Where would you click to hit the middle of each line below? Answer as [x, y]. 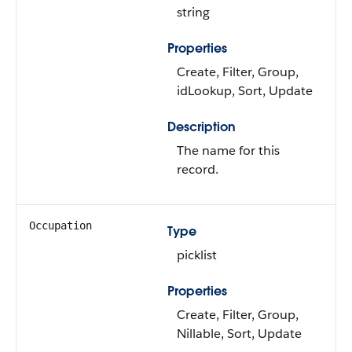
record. [198, 169]
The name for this [228, 150]
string [193, 12]
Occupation [60, 225]
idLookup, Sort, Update [245, 91]
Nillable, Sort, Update [239, 334]
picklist [197, 255]
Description [202, 127]
